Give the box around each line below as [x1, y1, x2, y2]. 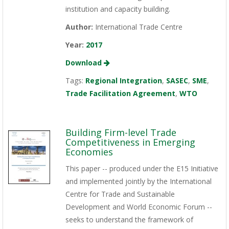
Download [65, 58, 104, 68]
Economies [65, 146, 113, 158]
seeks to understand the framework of [65, 215, 193, 225]
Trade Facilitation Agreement [65, 88, 175, 99]
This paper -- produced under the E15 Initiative [65, 164, 218, 174]
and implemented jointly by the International [65, 176, 212, 187]
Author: [65, 22, 93, 32]
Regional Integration [85, 76, 162, 86]
